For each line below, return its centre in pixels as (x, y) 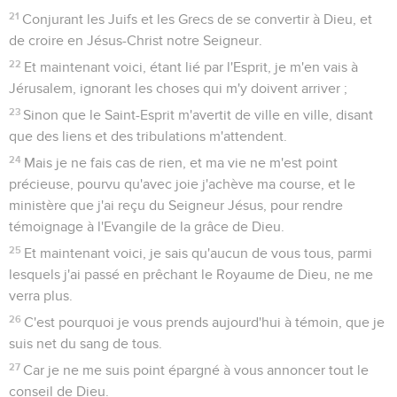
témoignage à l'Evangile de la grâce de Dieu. (147, 226)
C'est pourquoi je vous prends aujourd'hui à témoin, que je (205, 322)
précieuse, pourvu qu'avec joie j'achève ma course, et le (182, 184)
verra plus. (41, 296)
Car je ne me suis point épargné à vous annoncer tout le (196, 370)
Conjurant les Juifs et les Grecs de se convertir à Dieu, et (198, 19)
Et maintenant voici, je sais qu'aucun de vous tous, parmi (198, 253)
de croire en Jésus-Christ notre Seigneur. (136, 40)
